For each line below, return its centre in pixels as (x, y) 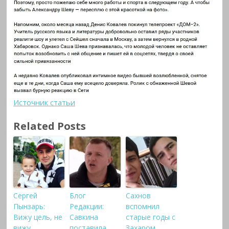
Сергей (26, 196)
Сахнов (139, 196)
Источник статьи (44, 102)
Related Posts (50, 126)
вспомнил (143, 207)
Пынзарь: (29, 207)
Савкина (84, 217)
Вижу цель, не (38, 217)
